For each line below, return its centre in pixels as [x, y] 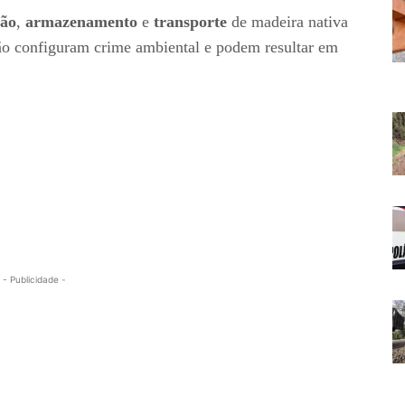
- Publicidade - [34, 280]
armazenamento [84, 22]
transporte [193, 22]
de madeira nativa [290, 22]
